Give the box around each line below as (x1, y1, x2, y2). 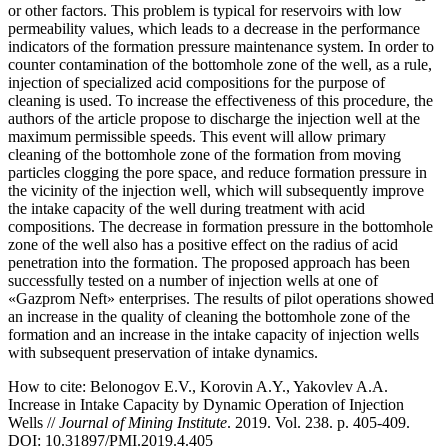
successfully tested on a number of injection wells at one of (8, 271, 378, 289)
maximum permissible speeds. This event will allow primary (8, 127, 386, 145)
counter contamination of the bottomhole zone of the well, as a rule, (8, 55, 432, 73)
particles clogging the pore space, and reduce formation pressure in (8, 163, 427, 181)
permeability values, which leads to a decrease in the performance (8, 19, 420, 37)
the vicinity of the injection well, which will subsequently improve (8, 181, 424, 199)
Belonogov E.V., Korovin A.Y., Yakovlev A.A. (86, 377, 388, 395)
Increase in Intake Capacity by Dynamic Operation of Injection (8, 395, 404, 413)
